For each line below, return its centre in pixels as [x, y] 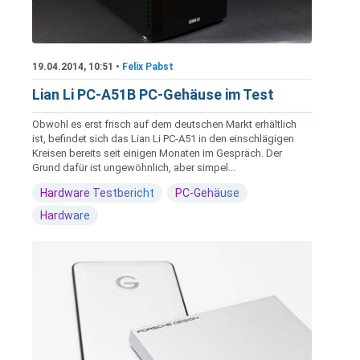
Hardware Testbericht [97, 192]
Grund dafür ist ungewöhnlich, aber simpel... [134, 167]
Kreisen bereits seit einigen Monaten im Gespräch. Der [157, 153]
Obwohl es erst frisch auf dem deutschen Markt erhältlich [164, 124]
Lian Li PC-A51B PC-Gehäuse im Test [153, 94]
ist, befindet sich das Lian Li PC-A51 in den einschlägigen [163, 138]
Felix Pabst [148, 66]
